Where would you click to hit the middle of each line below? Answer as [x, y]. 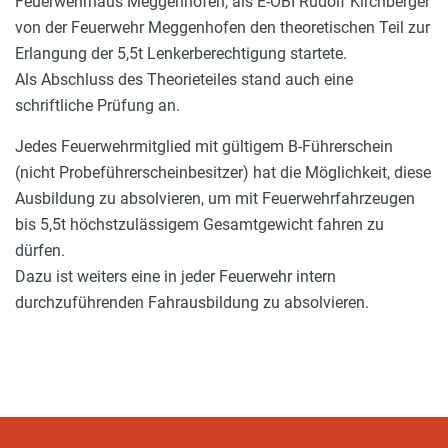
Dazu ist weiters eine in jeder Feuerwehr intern [175, 277]
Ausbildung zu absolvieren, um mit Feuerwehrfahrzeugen [215, 199]
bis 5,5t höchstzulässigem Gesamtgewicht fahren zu [199, 225]
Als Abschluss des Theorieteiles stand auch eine [184, 80]
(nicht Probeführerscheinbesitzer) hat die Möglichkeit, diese [223, 173]
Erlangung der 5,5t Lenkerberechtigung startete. [181, 54]
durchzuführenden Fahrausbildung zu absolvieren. [192, 303]
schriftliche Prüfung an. [97, 106]
